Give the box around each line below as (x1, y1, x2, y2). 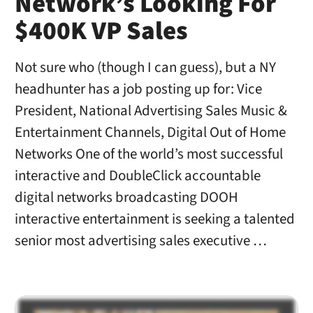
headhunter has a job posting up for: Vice (14, 79, 262, 100)
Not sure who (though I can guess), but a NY (14, 57, 276, 78)
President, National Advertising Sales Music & (14, 101, 287, 122)
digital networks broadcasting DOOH (14, 187, 238, 208)
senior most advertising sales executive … (14, 231, 267, 252)
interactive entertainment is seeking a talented (14, 209, 295, 230)
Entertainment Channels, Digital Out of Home (14, 122, 286, 143)
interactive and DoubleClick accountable (14, 166, 261, 187)
